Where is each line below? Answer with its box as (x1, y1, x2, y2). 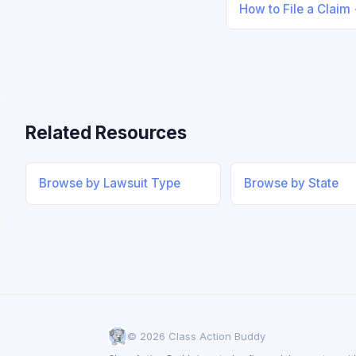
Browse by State (244, 176, 339, 191)
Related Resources (25, 122, 187, 143)
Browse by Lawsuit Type (39, 176, 180, 191)
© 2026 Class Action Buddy (127, 330, 265, 342)
